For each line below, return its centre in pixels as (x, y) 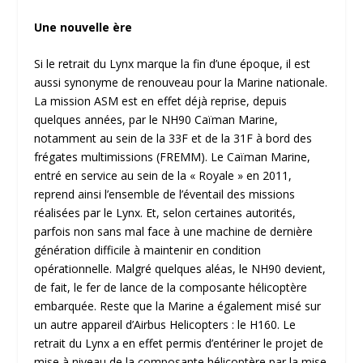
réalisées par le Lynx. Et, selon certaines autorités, (165, 213)
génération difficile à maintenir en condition (148, 250)
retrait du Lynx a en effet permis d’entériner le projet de (179, 344)
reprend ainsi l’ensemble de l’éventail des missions (165, 194)
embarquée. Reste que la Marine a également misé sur (178, 306)
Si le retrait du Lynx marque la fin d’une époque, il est (173, 64)
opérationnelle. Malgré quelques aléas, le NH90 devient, (180, 269)
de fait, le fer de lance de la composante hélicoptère (171, 288)
